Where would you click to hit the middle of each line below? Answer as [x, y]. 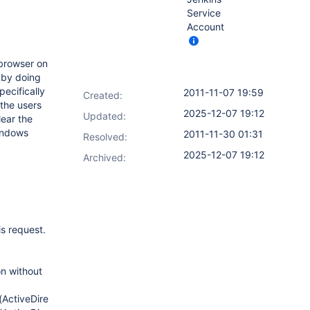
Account [206, 27]
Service [204, 13]
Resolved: [105, 137]
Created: [103, 95]
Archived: [104, 157]
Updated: [104, 116]
